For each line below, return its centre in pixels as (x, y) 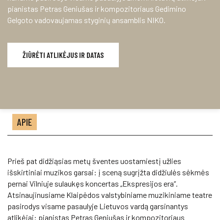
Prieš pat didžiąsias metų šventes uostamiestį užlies (94, 161)
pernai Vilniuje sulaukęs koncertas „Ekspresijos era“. (93, 183)
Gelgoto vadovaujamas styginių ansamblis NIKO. (86, 20)
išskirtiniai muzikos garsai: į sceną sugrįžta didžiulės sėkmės (108, 172)
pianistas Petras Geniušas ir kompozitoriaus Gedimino (97, 9)
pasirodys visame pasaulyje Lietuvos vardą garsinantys (98, 206)
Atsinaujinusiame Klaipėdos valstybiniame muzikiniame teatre (110, 195)
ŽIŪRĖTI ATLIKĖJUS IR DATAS (63, 55)
